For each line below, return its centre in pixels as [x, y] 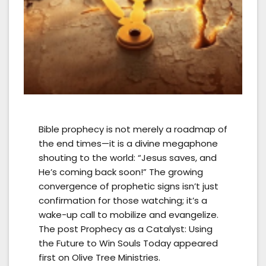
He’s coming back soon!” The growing [121, 172]
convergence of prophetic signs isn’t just [129, 186]
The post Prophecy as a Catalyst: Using [126, 229]
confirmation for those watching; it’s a [123, 201]
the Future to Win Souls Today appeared [128, 243]
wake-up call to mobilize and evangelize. [129, 215]
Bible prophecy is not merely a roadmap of [133, 129]
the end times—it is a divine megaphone [128, 144]
